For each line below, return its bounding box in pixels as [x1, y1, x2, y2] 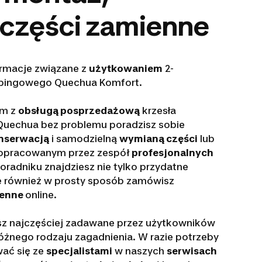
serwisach [166, 245, 217, 257]
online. [25, 189, 57, 201]
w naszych [112, 245, 167, 257]
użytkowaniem [88, 63, 163, 74]
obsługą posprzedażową [18, 105, 140, 116]
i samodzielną [49, 133, 119, 144]
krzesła [139, 105, 176, 116]
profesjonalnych [131, 147, 213, 158]
